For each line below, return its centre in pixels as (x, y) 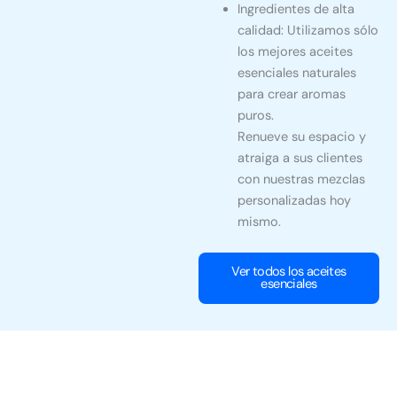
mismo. (259, 222)
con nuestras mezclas (301, 180)
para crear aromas (291, 95)
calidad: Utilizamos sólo (307, 31)
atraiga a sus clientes (300, 159)
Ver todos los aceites (289, 272)
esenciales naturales (296, 74)
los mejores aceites (295, 52)
